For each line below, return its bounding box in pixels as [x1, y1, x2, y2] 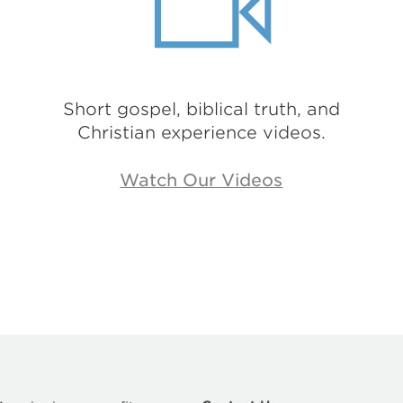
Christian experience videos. [76, 121, 326, 143]
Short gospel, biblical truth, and [62, 98, 340, 120]
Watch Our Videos [120, 169, 283, 191]
